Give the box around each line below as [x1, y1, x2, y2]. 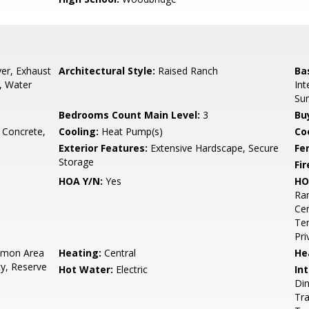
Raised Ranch [155, 64, 219, 77]
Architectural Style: [59, 64, 156, 77]
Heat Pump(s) [99, 125, 163, 138]
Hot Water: [59, 263, 114, 276]
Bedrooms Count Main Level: [59, 108, 201, 121]
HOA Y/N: [59, 175, 103, 188]
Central [101, 246, 137, 259]
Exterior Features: [59, 141, 148, 154]
